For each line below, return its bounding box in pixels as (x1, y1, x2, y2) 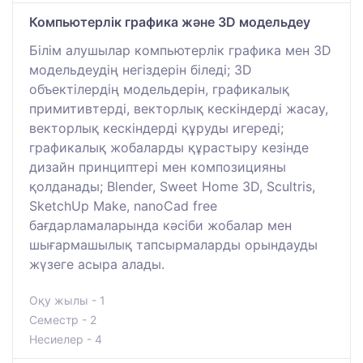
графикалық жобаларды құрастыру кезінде (29, 139, 309, 156)
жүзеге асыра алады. (29, 255, 164, 272)
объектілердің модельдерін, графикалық (29, 80, 289, 97)
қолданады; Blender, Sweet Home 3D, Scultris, (29, 177, 315, 194)
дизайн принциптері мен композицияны (29, 158, 286, 175)
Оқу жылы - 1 (29, 293, 105, 307)
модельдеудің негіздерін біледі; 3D (29, 61, 252, 78)
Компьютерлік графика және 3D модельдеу (29, 13, 310, 30)
